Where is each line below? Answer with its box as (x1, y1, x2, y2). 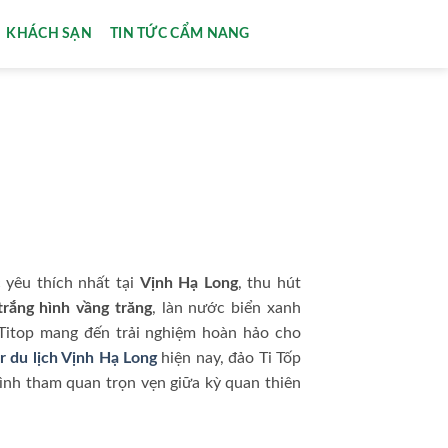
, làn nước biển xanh (151, 300, 302, 317)
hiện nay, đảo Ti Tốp (156, 350, 302, 367)
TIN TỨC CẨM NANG (110, 26, 250, 41)
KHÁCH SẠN (6, 26, 93, 41)
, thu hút (237, 275, 302, 292)
